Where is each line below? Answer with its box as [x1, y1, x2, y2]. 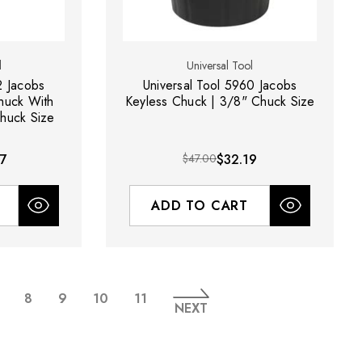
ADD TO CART [151, 196, 249, 215]
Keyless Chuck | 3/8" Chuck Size [124, 91, 315, 111]
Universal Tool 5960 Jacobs [142, 75, 297, 95]
